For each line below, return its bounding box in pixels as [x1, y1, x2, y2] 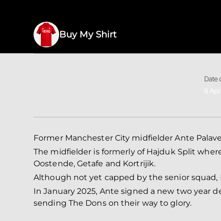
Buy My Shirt [59, 29, 117, 40]
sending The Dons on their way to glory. [34, 198, 191, 208]
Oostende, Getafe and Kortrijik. [34, 159, 156, 168]
